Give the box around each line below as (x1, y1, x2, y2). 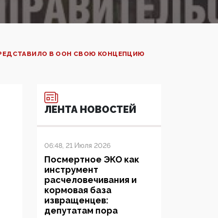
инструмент (44, 164, 98, 175)
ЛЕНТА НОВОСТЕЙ (44, 104, 136, 116)
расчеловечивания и (44, 175, 137, 185)
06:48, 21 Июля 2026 (44, 142, 110, 150)
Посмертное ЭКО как (44, 154, 139, 165)
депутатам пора (44, 205, 118, 216)
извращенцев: (44, 195, 109, 206)
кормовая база (44, 185, 111, 196)
